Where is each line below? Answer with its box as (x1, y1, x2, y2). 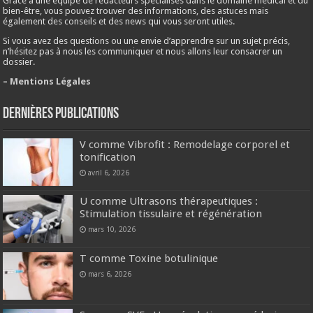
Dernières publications (3, 106, 119, 123)
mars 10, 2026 (88, 225, 136, 234)
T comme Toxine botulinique (80, 252, 219, 265)
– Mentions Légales (3, 76, 94, 87)
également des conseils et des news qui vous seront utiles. (3, 16, 235, 27)
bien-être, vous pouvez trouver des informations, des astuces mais (3, 6, 269, 17)
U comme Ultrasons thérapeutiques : (80, 195, 259, 208)
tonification (80, 151, 136, 164)
